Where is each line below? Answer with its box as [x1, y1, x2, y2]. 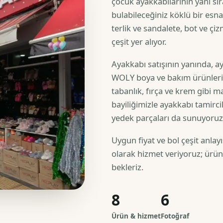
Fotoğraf [161, 212, 190, 221]
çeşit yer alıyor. [111, 36, 167, 47]
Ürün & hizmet [111, 212, 161, 221]
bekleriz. [111, 161, 144, 173]
